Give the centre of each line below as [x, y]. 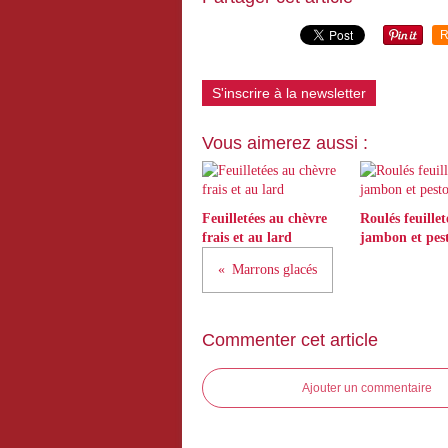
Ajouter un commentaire [367, 388]
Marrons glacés [274, 269]
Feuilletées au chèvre [264, 218]
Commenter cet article [290, 340]
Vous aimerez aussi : [285, 143]
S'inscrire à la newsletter [289, 93]
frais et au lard [247, 237]
